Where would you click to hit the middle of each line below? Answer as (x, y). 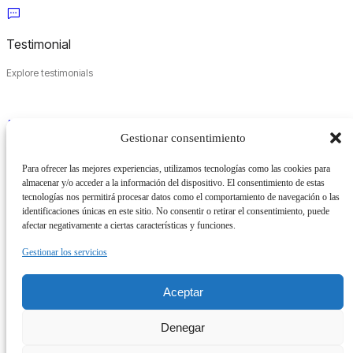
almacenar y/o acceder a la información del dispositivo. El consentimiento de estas (173, 183)
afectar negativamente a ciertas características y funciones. (129, 225)
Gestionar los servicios (65, 252)
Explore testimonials (50, 73)
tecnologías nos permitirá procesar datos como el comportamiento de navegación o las (181, 197)
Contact (29, 269)
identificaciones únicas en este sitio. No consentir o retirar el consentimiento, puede (176, 211)
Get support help (42, 298)
